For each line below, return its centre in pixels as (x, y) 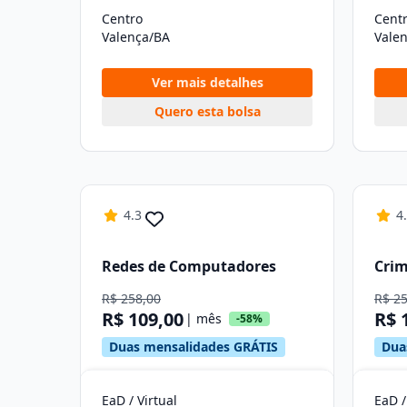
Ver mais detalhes (207, 82)
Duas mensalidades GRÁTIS (194, 347)
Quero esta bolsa (207, 111)
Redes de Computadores (189, 266)
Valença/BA (136, 37)
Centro (122, 19)
